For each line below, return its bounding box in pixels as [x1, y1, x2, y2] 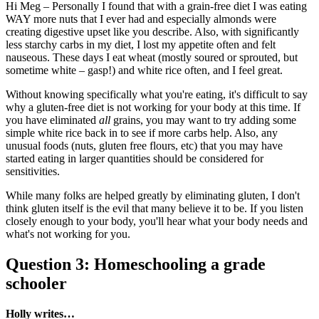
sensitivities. [6, 165, 60, 178]
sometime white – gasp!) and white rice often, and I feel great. [6, 64, 283, 77]
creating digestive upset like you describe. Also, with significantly [6, 26, 299, 38]
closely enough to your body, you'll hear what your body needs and [6, 215, 308, 228]
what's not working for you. [6, 228, 130, 241]
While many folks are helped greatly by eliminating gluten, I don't [6, 189, 300, 202]
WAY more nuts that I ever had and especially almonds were [6, 13, 276, 26]
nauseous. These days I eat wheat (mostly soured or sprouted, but [6, 51, 298, 64]
